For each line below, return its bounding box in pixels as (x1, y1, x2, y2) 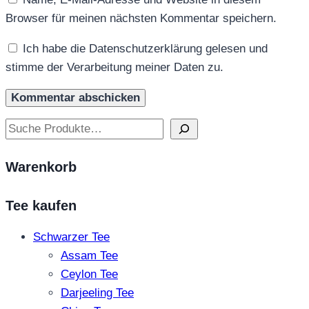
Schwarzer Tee (33, 230, 110, 243)
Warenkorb (6, 159, 77, 175)
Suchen (5, 120, 43, 134)
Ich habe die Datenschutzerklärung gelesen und (23, 41, 268, 55)
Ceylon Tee (61, 267, 118, 281)
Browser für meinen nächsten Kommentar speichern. (6, 11, 277, 25)
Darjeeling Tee (61, 286, 134, 299)
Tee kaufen (6, 197, 77, 213)
